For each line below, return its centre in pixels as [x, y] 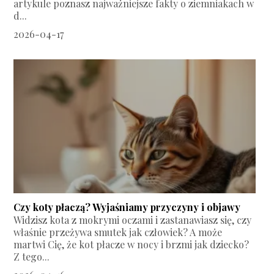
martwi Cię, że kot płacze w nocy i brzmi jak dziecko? [131, 245]
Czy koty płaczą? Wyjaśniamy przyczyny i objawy [127, 207]
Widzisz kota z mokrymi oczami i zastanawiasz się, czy [133, 220]
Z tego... [32, 257]
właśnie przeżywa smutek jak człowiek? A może [118, 232]
